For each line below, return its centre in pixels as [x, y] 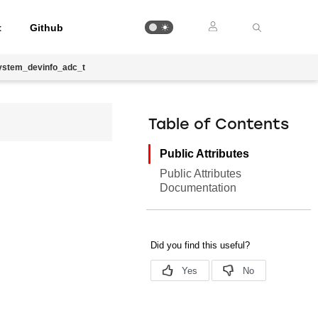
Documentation [198, 188]
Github [47, 27]
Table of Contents [219, 125]
